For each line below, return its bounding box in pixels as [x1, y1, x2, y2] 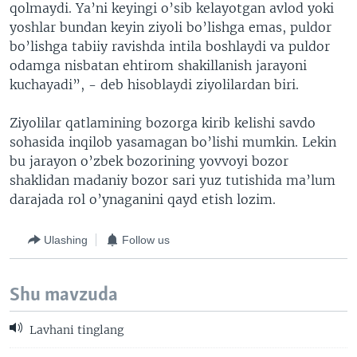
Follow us [122, 233, 170, 246]
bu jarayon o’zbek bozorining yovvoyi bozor [10, 153, 288, 169]
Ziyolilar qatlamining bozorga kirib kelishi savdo [10, 115, 316, 131]
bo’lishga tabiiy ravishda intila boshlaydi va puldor [10, 38, 330, 54]
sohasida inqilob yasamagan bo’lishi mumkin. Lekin [10, 134, 336, 150]
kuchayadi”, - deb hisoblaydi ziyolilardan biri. [10, 76, 299, 92]
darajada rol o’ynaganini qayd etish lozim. [10, 191, 276, 207]
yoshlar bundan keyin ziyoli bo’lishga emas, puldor [10, 19, 331, 35]
